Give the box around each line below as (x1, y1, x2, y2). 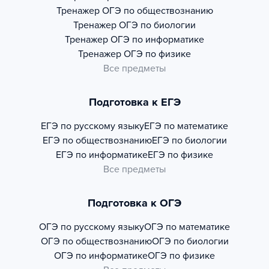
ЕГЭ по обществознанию (42, 134, 152, 147)
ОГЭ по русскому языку (39, 221, 144, 233)
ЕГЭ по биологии (151, 134, 227, 147)
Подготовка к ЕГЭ (88, 95, 181, 109)
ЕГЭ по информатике (56, 149, 148, 161)
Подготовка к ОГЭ (88, 196, 181, 210)
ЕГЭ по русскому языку (41, 120, 144, 132)
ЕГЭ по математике (144, 120, 228, 132)
